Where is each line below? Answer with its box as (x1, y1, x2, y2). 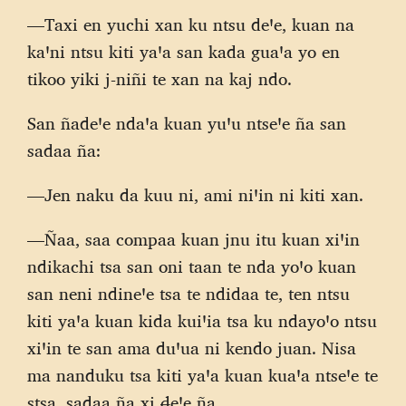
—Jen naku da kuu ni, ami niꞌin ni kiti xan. (27, 184, 363, 207)
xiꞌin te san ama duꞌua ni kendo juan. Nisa (27, 337, 356, 360)
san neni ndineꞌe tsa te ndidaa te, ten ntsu (27, 283, 350, 305)
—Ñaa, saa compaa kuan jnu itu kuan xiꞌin (27, 228, 360, 251)
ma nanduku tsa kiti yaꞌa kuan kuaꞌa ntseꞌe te (27, 364, 378, 387)
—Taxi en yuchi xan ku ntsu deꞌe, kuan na (27, 13, 354, 35)
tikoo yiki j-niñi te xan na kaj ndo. (27, 67, 292, 90)
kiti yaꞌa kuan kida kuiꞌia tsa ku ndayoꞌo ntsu (27, 310, 377, 333)
